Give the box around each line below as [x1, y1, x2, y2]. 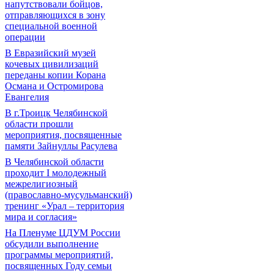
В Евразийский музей [5, 48, 96, 58]
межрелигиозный [5, 179, 78, 189]
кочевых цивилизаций [5, 59, 98, 69]
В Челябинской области [5, 157, 104, 167]
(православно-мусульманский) [5, 190, 132, 200]
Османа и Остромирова [5, 81, 103, 91]
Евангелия [5, 92, 49, 102]
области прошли [5, 119, 73, 129]
